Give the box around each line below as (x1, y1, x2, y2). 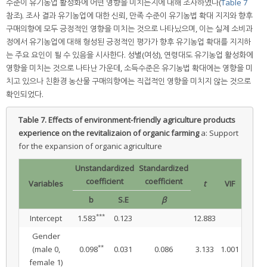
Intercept (30, 213, 62, 224)
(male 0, (32, 244, 60, 255)
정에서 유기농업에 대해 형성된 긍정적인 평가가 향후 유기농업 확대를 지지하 (6, 36, 251, 48)
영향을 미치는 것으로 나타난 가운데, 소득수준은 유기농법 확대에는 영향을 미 (6, 63, 253, 74)
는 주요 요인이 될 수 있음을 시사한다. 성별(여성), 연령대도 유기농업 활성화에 (6, 49, 253, 61)
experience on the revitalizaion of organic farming (18, 128, 201, 139)
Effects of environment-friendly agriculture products (48, 114, 235, 126)
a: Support (201, 128, 238, 139)
